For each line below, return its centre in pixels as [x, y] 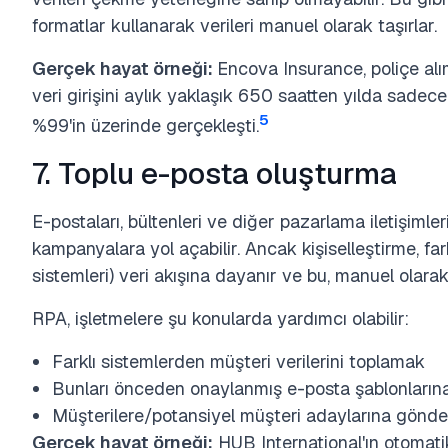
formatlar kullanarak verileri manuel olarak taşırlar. [234, 25]
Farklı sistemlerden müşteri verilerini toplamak [238, 361]
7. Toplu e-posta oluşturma [214, 173]
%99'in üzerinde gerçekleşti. [145, 125]
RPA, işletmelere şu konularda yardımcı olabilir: [220, 318]
